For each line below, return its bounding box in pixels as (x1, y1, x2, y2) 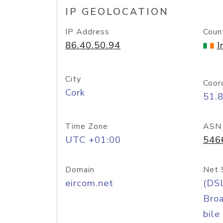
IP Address (65, 26, 110, 37)
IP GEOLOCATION (65, 5, 169, 18)
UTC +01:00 (65, 133, 121, 146)
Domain (65, 164, 95, 175)
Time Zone (65, 121, 108, 132)
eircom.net (65, 177, 113, 190)
